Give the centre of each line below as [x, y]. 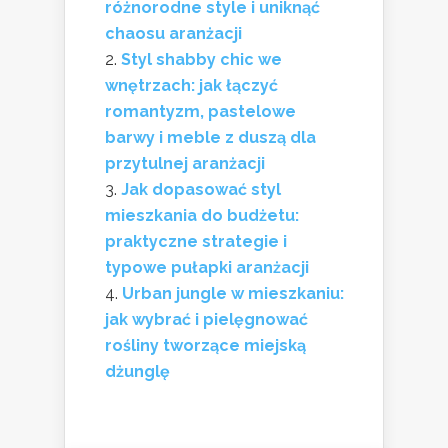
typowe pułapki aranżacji [207, 267]
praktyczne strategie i [196, 241]
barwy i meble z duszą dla [210, 137]
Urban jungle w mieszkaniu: [233, 293]
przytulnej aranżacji [185, 163]
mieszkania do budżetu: [202, 215]
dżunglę [137, 371]
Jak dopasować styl [201, 189]
